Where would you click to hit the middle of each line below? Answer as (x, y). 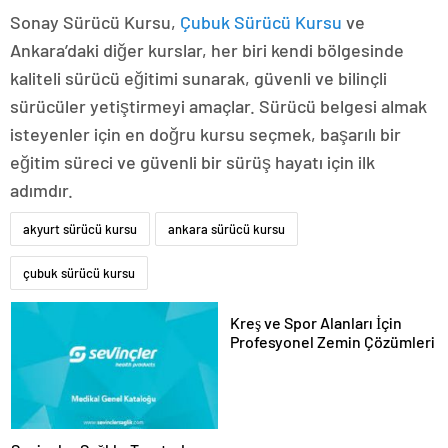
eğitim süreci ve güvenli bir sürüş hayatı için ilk (192, 161)
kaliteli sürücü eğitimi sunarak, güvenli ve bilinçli (198, 77)
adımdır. (41, 189)
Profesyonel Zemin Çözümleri (332, 341)
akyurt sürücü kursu (80, 228)
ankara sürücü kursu (226, 228)
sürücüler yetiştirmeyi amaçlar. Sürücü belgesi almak (218, 105)
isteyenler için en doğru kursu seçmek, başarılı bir (205, 133)
